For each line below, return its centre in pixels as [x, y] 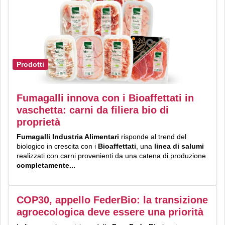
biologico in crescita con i [57, 146]
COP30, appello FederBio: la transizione [112, 200]
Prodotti [30, 65]
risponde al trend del [154, 137]
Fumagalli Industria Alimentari [68, 137]
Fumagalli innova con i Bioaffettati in [105, 98]
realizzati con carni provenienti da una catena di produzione [111, 156]
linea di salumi [178, 146]
